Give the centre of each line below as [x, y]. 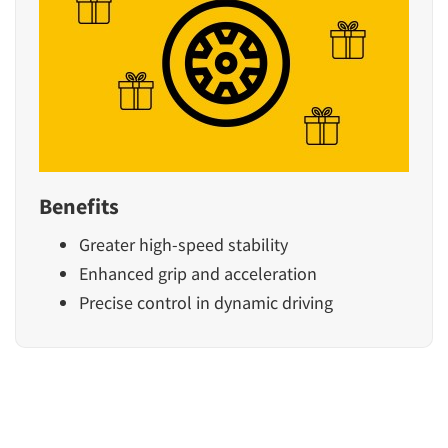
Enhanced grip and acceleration [198, 273]
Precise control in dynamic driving [206, 302]
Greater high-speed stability [183, 244]
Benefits [79, 205]
